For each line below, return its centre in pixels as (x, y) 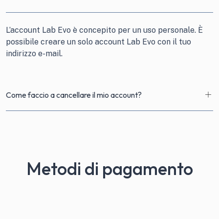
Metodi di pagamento (109, 168)
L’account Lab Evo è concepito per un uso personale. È (104, 30)
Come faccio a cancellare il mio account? (74, 95)
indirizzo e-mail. (34, 54)
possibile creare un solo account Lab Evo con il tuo (99, 42)
